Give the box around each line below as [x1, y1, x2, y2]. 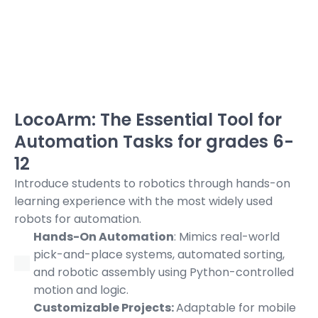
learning [14, 192, 60, 209]
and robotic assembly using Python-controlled [33, 263, 294, 280]
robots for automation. [14, 210, 141, 227]
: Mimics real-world [174, 228, 280, 245]
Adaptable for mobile [176, 299, 296, 316]
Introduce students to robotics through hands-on [14, 175, 290, 192]
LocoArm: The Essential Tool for [14, 107, 282, 131]
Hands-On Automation [33, 228, 174, 245]
